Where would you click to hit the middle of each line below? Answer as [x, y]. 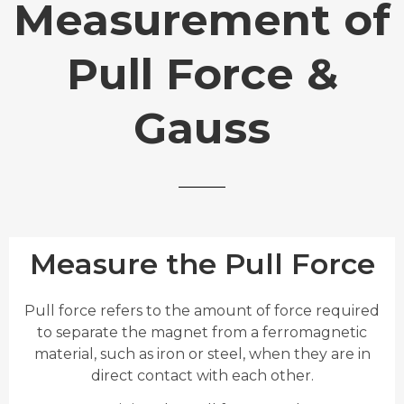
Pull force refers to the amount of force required [202, 310]
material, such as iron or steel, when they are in [202, 353]
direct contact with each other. [202, 375]
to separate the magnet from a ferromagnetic [202, 332]
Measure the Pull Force [202, 263]
